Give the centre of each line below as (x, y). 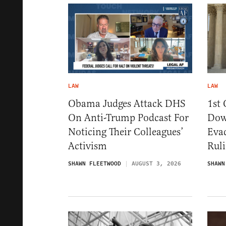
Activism (88, 146)
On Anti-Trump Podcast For (128, 118)
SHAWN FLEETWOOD (95, 164)
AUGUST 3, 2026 (156, 164)
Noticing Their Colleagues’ (126, 132)
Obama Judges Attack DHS (127, 104)
